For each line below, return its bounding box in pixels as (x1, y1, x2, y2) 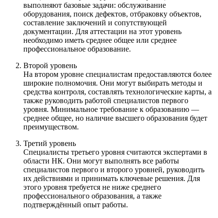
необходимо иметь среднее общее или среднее (23, 36, 177, 45)
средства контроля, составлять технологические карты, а (23, 88, 212, 96)
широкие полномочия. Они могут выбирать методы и (23, 79, 202, 88)
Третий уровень (23, 139, 76, 148)
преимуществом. (23, 123, 79, 131)
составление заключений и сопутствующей (23, 18, 167, 27)
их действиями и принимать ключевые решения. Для (23, 174, 200, 183)
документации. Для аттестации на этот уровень (23, 27, 182, 36)
